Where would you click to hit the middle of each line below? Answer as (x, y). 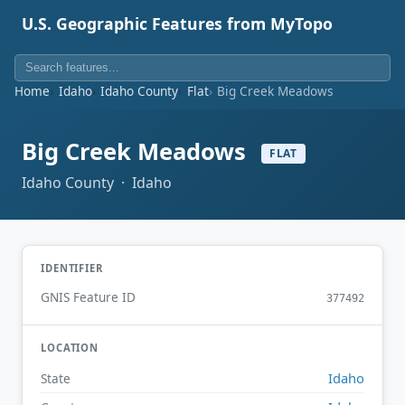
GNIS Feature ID (88, 297)
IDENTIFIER (72, 268)
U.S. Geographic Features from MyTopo (177, 24)
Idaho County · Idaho (97, 182)
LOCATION (70, 348)
